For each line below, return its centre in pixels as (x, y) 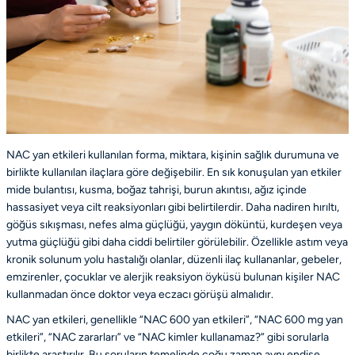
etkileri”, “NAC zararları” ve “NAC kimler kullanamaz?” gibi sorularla (168, 337)
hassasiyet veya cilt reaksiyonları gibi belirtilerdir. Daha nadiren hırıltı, (173, 207)
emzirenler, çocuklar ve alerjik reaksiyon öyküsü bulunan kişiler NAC (173, 277)
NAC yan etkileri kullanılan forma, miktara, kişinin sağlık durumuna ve (173, 155)
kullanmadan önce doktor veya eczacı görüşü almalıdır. (140, 294)
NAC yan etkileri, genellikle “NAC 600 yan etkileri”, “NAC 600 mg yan (175, 319)
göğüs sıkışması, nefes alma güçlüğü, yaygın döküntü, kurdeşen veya (174, 224)
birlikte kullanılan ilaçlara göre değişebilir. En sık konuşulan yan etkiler (174, 172)
